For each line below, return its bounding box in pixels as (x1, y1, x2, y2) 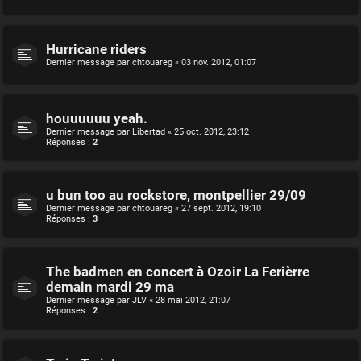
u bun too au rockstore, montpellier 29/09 (46, 187, 306, 203)
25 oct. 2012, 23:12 (174, 126, 249, 137)
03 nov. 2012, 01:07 (181, 56, 256, 68)
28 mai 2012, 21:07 (156, 294, 230, 305)
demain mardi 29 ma (46, 279, 174, 295)
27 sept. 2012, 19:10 (181, 202, 261, 214)
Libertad (132, 126, 165, 137)
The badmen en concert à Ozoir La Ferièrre (46, 263, 309, 280)
